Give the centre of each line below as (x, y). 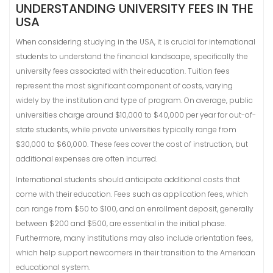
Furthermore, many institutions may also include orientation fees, (134, 238)
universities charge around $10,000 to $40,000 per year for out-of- (136, 115)
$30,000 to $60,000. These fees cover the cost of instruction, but (132, 144)
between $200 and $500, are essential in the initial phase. (121, 223)
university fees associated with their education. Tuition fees (123, 71)
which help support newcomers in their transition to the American (136, 253)
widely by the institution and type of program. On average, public (134, 100)
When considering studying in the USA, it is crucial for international (136, 42)
